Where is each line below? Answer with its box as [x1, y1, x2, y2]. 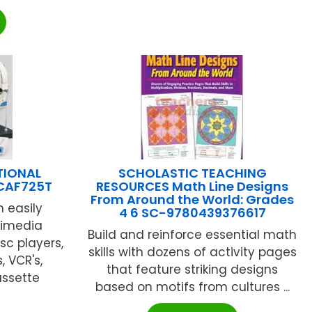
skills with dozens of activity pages [88, 243, 297, 260]
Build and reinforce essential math [88, 226, 297, 243]
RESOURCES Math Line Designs [96, 177, 289, 195]
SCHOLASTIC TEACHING [118, 164, 267, 182]
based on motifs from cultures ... [95, 278, 290, 295]
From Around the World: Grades [91, 190, 295, 208]
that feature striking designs [107, 260, 279, 278]
